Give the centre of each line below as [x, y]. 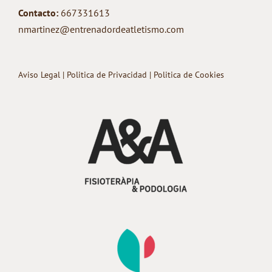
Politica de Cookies [189, 75]
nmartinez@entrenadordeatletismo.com [101, 29]
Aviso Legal [40, 75]
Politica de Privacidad [108, 75]
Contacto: [38, 13]
